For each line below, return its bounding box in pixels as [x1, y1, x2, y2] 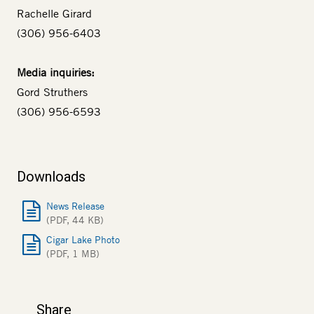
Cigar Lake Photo [46, 234, 120, 245]
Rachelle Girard [17, 7, 92, 20]
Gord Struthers [17, 86, 88, 99]
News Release [46, 200, 104, 212]
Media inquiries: [17, 66, 95, 79]
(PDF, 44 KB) [46, 214, 104, 226]
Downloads [17, 168, 86, 185]
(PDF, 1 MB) [46, 248, 100, 259]
